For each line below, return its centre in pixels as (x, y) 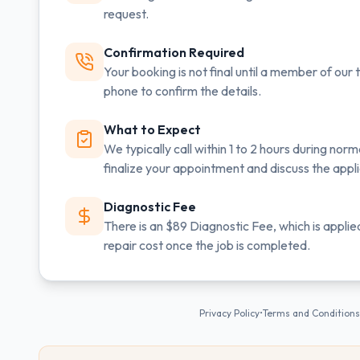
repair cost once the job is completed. (207, 245)
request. (126, 14)
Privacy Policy (229, 313)
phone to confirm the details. (182, 91)
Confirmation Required (174, 52)
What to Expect (152, 129)
